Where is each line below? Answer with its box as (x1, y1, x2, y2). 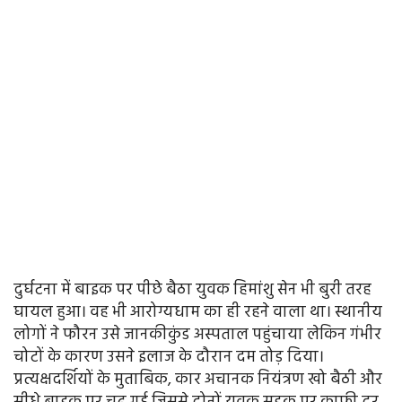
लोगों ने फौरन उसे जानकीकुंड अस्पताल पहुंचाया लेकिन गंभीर (13, 322, 381, 349)
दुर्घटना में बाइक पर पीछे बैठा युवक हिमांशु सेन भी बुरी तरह (13, 277, 371, 304)
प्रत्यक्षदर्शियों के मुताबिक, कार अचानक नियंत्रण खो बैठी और (13, 367, 382, 394)
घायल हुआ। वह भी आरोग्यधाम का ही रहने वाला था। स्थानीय (13, 300, 382, 327)
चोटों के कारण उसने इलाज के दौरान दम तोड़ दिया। (13, 345, 324, 371)
